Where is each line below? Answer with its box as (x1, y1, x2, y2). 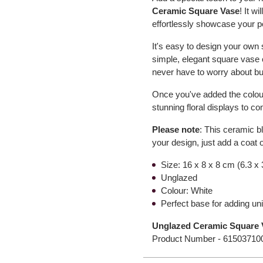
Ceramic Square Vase (152, 6, 240, 16)
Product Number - (152, 234, 224, 244)
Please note (152, 124, 200, 134)
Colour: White (161, 186, 213, 195)
